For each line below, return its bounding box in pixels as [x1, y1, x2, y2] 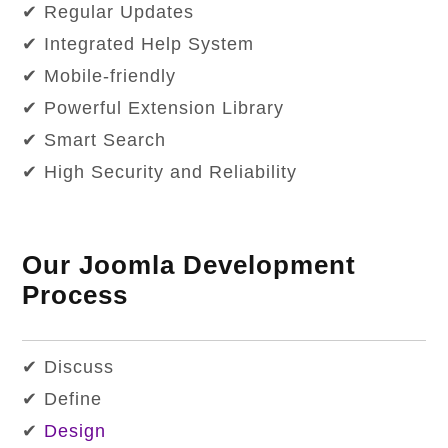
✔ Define [22, 389, 103, 410]
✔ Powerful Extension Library [22, 98, 285, 119]
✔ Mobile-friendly [22, 66, 177, 87]
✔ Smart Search [22, 130, 167, 151]
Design [44, 421, 107, 442]
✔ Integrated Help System [22, 34, 255, 55]
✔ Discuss [22, 357, 115, 378]
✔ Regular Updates [22, 2, 195, 23]
